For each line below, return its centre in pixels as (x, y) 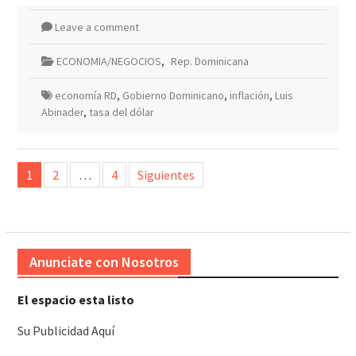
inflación (249, 96)
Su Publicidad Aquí (66, 331)
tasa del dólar (121, 112)
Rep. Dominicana (209, 62)
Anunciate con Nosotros (104, 262)
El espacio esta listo (75, 300)
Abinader (62, 112)
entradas (46, 208)
